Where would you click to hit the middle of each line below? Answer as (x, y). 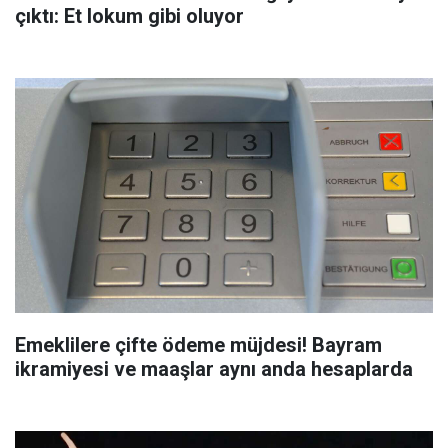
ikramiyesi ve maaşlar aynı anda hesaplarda (214, 369)
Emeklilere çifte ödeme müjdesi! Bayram (198, 345)
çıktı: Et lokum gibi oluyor (129, 16)
